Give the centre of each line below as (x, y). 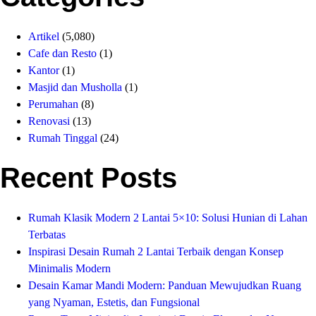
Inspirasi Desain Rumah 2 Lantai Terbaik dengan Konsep (156, 251)
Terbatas (47, 235)
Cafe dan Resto (62, 53)
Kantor (44, 70)
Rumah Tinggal (63, 138)
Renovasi (49, 121)
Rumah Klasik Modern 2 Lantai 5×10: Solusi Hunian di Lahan (168, 218)
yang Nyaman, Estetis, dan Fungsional (114, 302)
